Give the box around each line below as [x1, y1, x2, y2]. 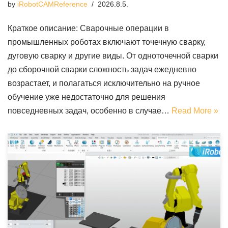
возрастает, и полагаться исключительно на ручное [8, 78, 200, 88]
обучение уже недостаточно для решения [8, 92, 165, 101]
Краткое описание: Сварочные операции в [8, 23, 169, 33]
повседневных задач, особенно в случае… [8, 106, 172, 115]
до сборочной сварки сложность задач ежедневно [8, 65, 196, 74]
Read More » [172, 106, 218, 115]
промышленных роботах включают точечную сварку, [8, 37, 206, 46]
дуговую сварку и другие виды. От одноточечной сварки [8, 51, 218, 60]
